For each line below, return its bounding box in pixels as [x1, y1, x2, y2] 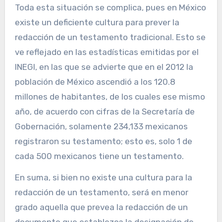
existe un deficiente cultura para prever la [14, 17, 179, 28]
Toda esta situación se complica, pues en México [14, 2, 206, 13]
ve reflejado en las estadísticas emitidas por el [14, 47, 199, 57]
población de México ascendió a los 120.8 [14, 77, 175, 87]
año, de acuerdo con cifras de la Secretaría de [14, 107, 195, 117]
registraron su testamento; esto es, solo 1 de [14, 136, 192, 147]
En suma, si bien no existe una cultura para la [14, 172, 192, 183]
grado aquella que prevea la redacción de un [14, 202, 188, 213]
